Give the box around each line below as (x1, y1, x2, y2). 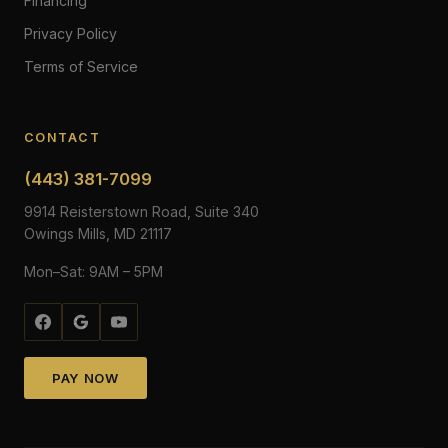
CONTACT (24, 130, 101, 145)
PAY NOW (52, 370, 119, 386)
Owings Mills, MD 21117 (24, 225, 172, 242)
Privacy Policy (24, 25, 117, 42)
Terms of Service (24, 58, 138, 75)
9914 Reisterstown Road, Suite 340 (24, 203, 259, 220)
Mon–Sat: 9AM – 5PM (24, 263, 163, 280)
